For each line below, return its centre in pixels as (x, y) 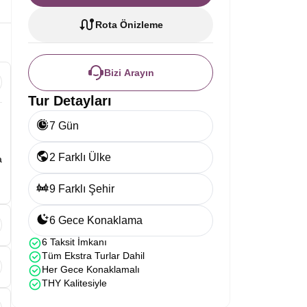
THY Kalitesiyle (74, 283)
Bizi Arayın (129, 73)
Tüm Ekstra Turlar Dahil (93, 256)
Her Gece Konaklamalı (91, 269)
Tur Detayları (70, 101)
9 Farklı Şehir (82, 189)
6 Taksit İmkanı (74, 242)
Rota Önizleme (129, 25)
